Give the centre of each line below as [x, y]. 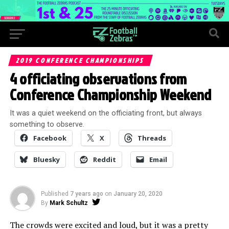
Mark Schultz [68, 203]
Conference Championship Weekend [110, 94]
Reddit [104, 159]
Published [54, 193]
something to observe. [47, 124]
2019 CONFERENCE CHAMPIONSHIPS [81, 60]
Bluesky [46, 159]
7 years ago [86, 193]
